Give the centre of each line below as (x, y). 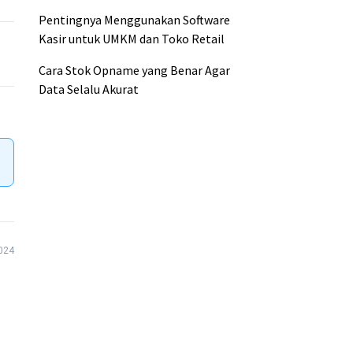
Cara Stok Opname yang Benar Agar (135, 70)
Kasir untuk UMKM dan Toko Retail (132, 39)
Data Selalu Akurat (89, 89)
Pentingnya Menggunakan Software (135, 20)
